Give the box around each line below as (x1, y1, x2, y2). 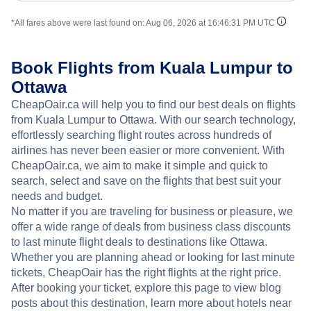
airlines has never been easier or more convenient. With (11, 144, 285, 156)
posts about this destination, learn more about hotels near (11, 296, 292, 309)
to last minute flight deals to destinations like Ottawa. (11, 235, 267, 248)
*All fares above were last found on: (11, 17, 146, 28)
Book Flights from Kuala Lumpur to (11, 58, 293, 77)
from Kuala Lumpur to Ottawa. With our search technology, (11, 113, 296, 126)
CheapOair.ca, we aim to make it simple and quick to (11, 159, 268, 171)
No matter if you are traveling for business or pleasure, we (11, 205, 293, 217)
